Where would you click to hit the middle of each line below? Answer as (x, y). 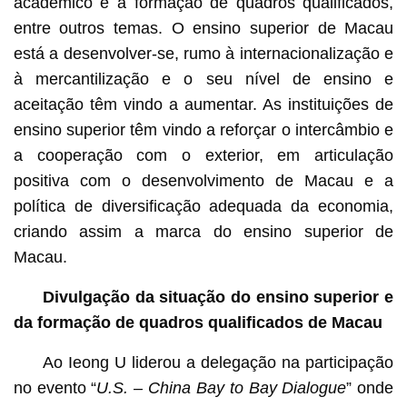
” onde (370, 387)
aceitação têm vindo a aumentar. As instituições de (203, 104)
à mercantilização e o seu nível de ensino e (203, 79)
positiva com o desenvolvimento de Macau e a (203, 180)
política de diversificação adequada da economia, (203, 206)
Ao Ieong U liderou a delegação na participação (218, 362)
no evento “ (55, 387)
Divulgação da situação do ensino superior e (218, 297)
